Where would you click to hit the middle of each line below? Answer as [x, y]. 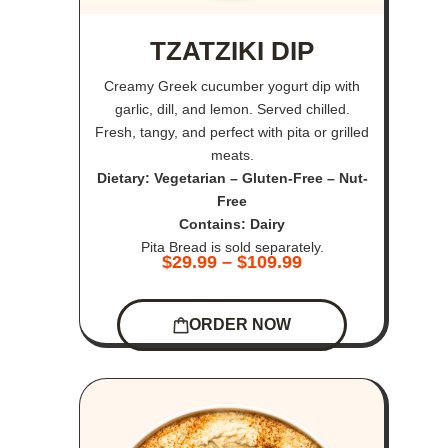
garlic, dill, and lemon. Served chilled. [232, 109]
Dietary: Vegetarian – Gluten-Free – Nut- [232, 178]
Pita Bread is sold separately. [232, 247]
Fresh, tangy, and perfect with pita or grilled [232, 132]
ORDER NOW [240, 325]
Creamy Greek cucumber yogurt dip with [232, 86]
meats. [232, 155]
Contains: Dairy [232, 224]
